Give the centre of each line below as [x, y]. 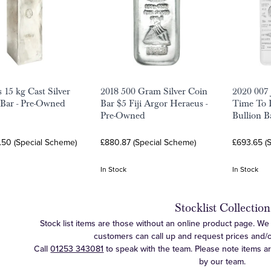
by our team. [223, 261]
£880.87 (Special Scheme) [148, 142]
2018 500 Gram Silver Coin [154, 91]
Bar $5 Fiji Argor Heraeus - [154, 103]
